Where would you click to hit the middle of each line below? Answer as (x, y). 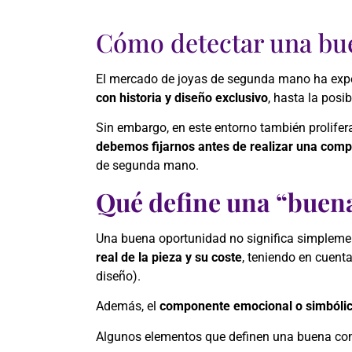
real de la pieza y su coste (169, 257)
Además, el (128, 306)
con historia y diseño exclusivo (182, 98)
